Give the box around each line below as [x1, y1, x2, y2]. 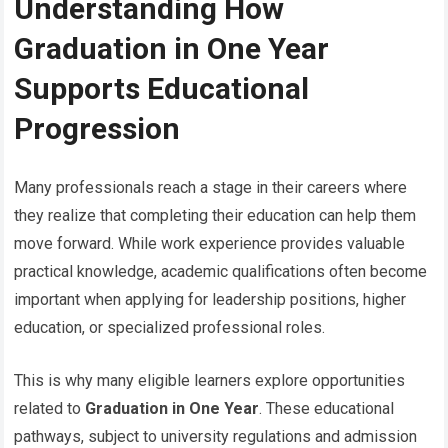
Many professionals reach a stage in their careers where [14, 177, 408, 197]
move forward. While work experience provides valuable [14, 233, 406, 253]
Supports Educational [14, 70, 310, 106]
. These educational [259, 398, 395, 418]
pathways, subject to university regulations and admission [14, 426, 418, 446]
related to [14, 398, 86, 418]
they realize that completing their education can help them [14, 205, 417, 225]
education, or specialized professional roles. [14, 317, 326, 337]
